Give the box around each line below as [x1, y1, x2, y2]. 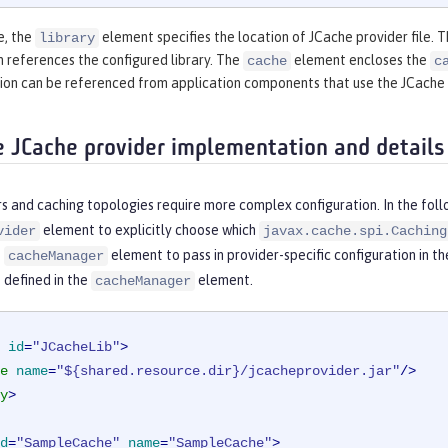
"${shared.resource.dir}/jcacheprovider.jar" [56, 363, 400, 380]
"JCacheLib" [32, 339, 120, 356]
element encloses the [291, 52, 430, 69]
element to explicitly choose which [40, 222, 259, 239]
